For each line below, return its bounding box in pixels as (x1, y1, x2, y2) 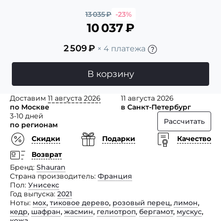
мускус (177, 207, 202, 216)
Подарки (102, 134, 135, 144)
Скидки (32, 134, 60, 144)
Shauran (37, 162, 66, 172)
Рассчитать (164, 116, 205, 126)
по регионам (10, 120, 58, 129)
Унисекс (28, 180, 59, 189)
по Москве (10, 102, 49, 111)
